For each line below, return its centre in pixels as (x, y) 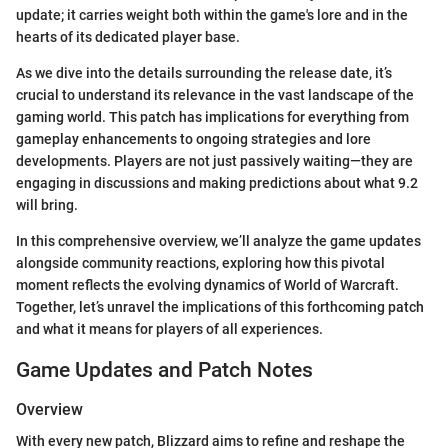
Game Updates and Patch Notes (164, 369)
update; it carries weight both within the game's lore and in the (212, 14)
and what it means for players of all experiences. (169, 328)
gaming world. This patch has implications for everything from (212, 116)
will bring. (47, 204)
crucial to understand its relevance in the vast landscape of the (215, 94)
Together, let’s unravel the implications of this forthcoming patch (220, 306)
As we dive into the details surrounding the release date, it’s (204, 72)
